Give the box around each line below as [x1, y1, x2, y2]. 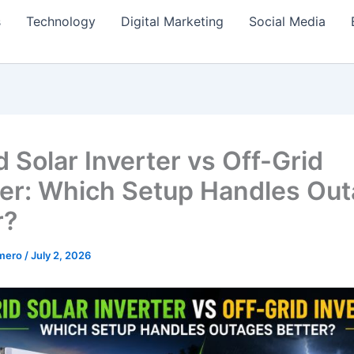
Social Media [249, 13, 326, 29]
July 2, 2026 [31, 249, 91, 262]
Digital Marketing [121, 13, 224, 29]
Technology [26, 13, 96, 29]
